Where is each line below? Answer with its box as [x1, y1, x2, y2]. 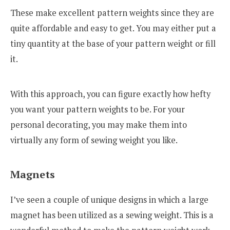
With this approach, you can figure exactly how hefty [10, 88, 210, 100]
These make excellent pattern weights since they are [10, 7, 214, 19]
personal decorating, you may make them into [10, 119, 187, 130]
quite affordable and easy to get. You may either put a [10, 23, 216, 34]
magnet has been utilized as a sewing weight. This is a [10, 209, 214, 221]
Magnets [10, 167, 55, 181]
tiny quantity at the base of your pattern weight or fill [10, 38, 216, 50]
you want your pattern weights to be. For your [10, 103, 185, 115]
